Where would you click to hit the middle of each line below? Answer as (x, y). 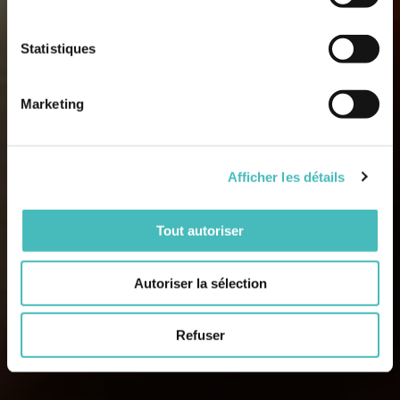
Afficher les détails (286, 177)
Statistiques (58, 48)
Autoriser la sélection (200, 283)
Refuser (200, 335)
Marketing (52, 104)
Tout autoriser (200, 230)
